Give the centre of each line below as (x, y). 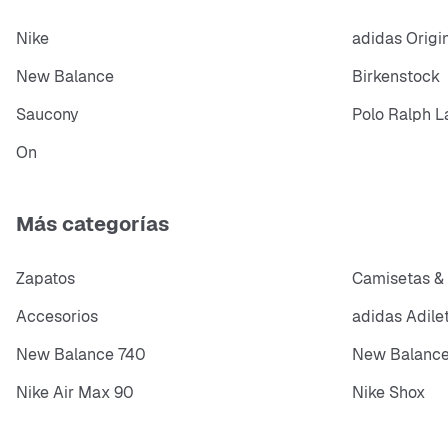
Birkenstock (396, 76)
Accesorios (57, 317)
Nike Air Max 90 (75, 393)
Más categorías (92, 224)
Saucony (47, 114)
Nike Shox (388, 393)
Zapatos (45, 279)
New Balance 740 (81, 355)
